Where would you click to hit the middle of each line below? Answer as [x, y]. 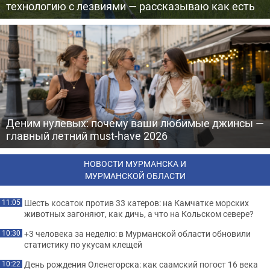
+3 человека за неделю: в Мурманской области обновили [137, 233]
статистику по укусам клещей [83, 244]
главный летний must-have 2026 [87, 135]
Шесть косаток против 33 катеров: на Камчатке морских [137, 202]
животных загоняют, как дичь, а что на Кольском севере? [139, 213]
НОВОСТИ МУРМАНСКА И [135, 163]
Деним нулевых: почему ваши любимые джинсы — [135, 123]
